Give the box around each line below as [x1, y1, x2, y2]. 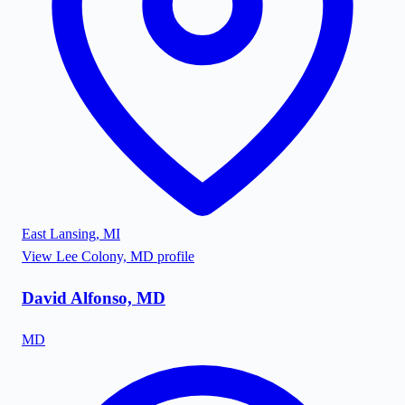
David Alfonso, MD [22, 287, 165, 307]
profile [154, 249, 194, 265]
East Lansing [22, 226, 96, 242]
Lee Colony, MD [56, 249, 154, 265]
